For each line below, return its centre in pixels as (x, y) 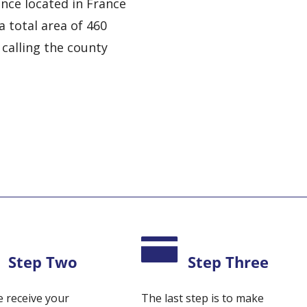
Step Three (229, 262)
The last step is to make (203, 298)
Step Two (43, 262)
